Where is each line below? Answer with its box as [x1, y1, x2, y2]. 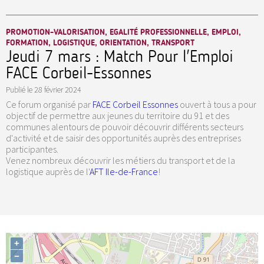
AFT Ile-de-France [90, 166, 158, 178]
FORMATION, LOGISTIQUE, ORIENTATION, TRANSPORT [6, 38, 194, 48]
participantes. [6, 143, 58, 156]
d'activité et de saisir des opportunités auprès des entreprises [6, 132, 241, 144]
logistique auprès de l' [6, 166, 90, 178]
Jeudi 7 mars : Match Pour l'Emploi [6, 47, 233, 67]
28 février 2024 [34, 84, 81, 95]
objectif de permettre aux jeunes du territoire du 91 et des [6, 110, 229, 122]
